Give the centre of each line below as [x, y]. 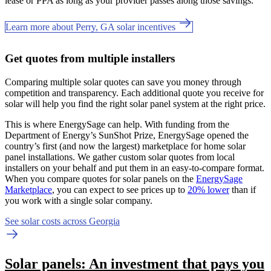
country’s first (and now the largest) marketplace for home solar [125, 146]
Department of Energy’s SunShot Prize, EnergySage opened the [127, 135]
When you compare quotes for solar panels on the [100, 178]
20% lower [208, 189]
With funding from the [187, 124]
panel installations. [41, 157]
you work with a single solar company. [79, 200]
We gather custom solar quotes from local [156, 157]
